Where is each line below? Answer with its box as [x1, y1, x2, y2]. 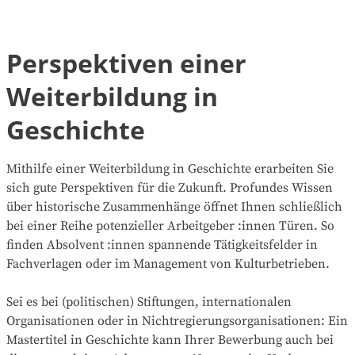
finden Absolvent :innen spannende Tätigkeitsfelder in [6, 237, 318, 254]
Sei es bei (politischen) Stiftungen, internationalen [6, 294, 292, 311]
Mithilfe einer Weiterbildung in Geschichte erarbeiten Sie [6, 161, 334, 177]
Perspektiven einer [6, 46, 246, 81]
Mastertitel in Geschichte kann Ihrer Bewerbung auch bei [6, 332, 334, 349]
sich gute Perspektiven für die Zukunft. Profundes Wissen [6, 180, 333, 197]
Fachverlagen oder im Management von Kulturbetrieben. [6, 256, 330, 273]
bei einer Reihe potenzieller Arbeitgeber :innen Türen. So [6, 218, 334, 235]
